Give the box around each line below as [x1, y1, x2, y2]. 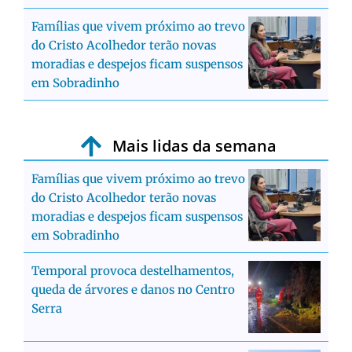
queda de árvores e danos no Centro [31, 282, 235, 298]
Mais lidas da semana [112, 135, 277, 157]
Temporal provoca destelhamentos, [31, 263, 234, 279]
